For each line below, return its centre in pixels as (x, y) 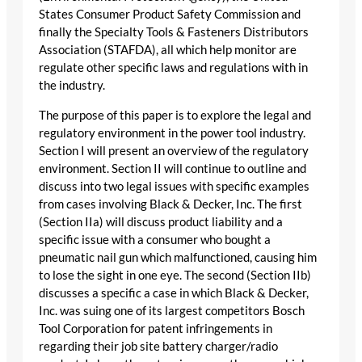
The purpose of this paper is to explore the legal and (175, 115)
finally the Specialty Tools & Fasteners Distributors (174, 32)
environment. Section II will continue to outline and (173, 168)
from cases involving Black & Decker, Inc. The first (170, 204)
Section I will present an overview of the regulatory (174, 150)
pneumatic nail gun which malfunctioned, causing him (178, 257)
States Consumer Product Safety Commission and (170, 14)
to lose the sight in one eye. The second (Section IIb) (175, 275)
